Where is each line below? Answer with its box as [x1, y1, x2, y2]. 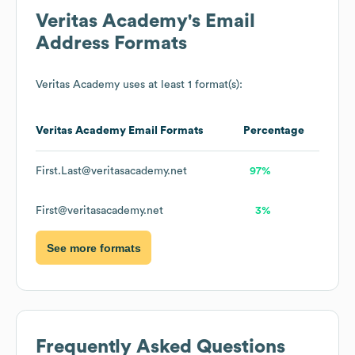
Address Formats [36, 34, 187, 54]
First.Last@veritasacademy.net [36, 166, 187, 177]
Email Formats [126, 125, 204, 137]
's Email [188, 12, 255, 32]
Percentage [243, 125, 304, 137]
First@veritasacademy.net [36, 205, 163, 217]
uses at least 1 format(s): [120, 79, 242, 91]
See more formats [46, 241, 141, 254]
